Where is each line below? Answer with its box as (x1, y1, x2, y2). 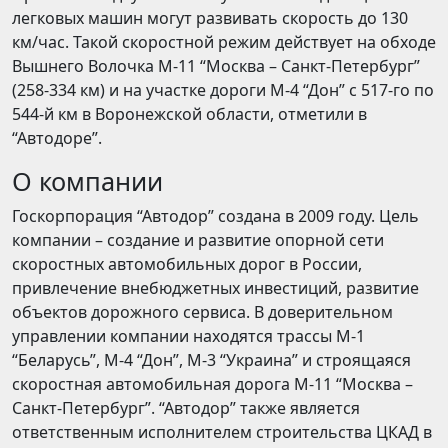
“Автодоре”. (12, 127, 102, 149)
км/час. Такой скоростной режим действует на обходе (12, 31, 436, 53)
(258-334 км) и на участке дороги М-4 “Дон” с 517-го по (12, 79, 434, 101)
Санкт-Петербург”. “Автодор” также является (12, 397, 360, 419)
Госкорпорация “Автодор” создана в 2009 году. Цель (12, 205, 419, 227)
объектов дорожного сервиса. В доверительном (12, 301, 393, 323)
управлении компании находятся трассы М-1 (12, 325, 365, 347)
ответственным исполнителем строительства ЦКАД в (12, 421, 432, 443)
